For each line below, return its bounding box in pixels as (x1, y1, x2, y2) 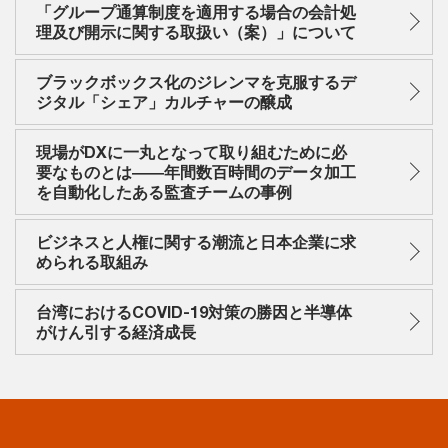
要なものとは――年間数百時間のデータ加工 (36, 161, 356, 181)
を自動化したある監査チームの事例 (36, 181, 292, 201)
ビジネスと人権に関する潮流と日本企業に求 (36, 231, 356, 251)
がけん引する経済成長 (36, 321, 196, 341)
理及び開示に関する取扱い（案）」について (36, 21, 356, 41)
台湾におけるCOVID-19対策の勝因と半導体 (36, 301, 352, 321)
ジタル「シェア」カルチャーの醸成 (36, 91, 292, 111)
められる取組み (36, 251, 148, 271)
